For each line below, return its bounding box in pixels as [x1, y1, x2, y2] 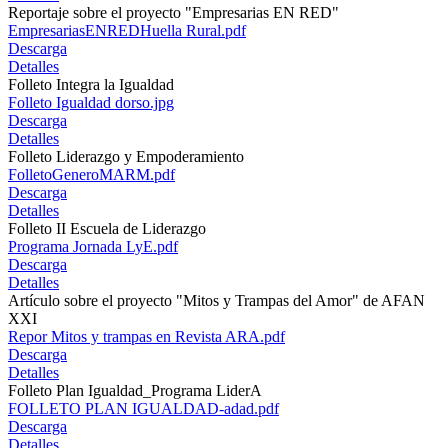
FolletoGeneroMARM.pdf [8, 165, 175, 183]
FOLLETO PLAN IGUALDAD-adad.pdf [8, 399, 279, 417]
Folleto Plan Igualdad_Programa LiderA [8, 381, 262, 399]
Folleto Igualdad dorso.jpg [8, 93, 174, 111]
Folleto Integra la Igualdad [8, 75, 174, 93]
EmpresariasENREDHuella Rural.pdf [8, 21, 246, 39]
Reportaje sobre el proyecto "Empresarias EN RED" [8, 3, 339, 21]
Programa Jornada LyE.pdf [8, 237, 178, 255]
